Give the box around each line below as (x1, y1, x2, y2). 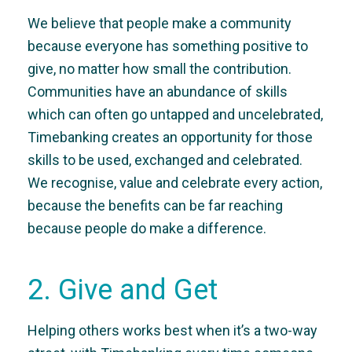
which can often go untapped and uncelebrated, (27, 106, 323, 123)
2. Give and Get (27, 273, 218, 306)
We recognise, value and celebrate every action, (27, 174, 322, 191)
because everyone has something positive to (27, 38, 308, 54)
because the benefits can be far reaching (27, 197, 283, 214)
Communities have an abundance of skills (27, 83, 288, 100)
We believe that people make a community (27, 15, 291, 31)
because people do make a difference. (27, 220, 266, 236)
